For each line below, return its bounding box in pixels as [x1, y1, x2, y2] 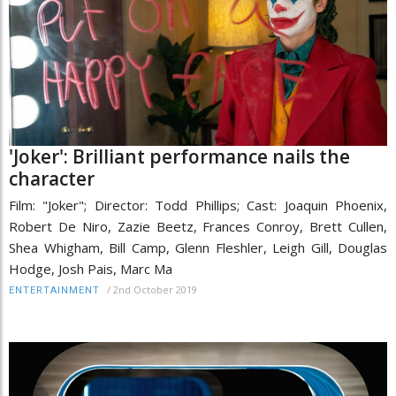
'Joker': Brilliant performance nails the [9, 144, 350, 170]
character [9, 166, 95, 192]
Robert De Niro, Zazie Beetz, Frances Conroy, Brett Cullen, [9, 217, 387, 236]
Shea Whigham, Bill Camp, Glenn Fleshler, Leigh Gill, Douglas [9, 239, 387, 257]
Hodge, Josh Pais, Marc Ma [9, 260, 172, 278]
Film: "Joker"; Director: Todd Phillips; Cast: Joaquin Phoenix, [9, 196, 387, 215]
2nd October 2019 [113, 283, 197, 297]
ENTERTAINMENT [9, 285, 100, 297]
